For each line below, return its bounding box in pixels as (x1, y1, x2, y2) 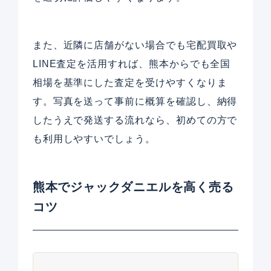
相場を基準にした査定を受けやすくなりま (32, 77, 227, 88)
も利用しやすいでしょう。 (32, 134, 155, 145)
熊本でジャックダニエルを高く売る (32, 180, 234, 194)
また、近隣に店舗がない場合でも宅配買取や (32, 40, 238, 51)
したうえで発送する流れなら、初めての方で (32, 115, 238, 126)
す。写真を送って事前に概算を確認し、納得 (32, 96, 238, 107)
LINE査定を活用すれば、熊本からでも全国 (32, 59, 231, 70)
